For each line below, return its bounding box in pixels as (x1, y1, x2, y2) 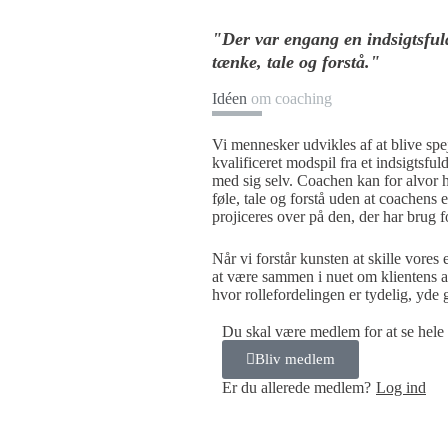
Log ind (376, 379, 426, 397)
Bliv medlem (255, 351, 335, 368)
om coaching (251, 90, 332, 108)
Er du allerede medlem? (222, 379, 371, 397)
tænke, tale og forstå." (212, 52, 380, 73)
